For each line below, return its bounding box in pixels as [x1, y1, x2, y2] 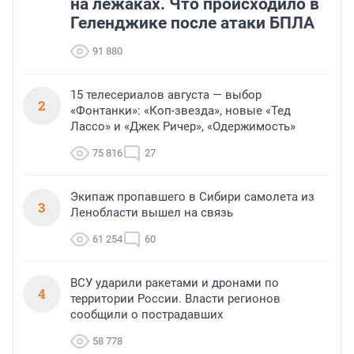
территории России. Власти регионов [70, 292, 281, 307]
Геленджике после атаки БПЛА [70, 13, 314, 33]
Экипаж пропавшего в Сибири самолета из [70, 190, 314, 205]
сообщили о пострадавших [70, 307, 223, 322]
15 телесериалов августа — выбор [70, 88, 262, 103]
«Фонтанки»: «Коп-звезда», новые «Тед [70, 104, 291, 119]
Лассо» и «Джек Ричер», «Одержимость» [70, 119, 296, 134]
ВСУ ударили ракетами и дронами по [70, 276, 279, 291]
